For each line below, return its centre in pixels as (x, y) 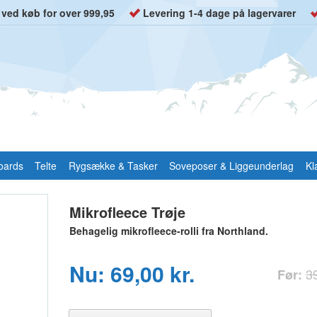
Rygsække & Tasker (113, 166)
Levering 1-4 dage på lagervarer (219, 13)
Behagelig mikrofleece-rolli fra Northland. (168, 231)
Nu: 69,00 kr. (132, 273)
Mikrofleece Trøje (127, 212)
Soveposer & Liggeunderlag (232, 166)
